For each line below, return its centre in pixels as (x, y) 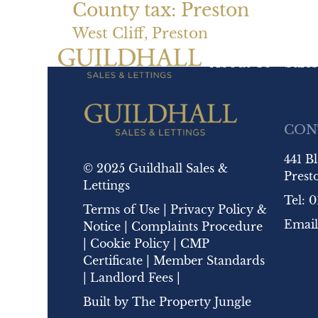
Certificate (113, 260)
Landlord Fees (132, 277)
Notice (102, 226)
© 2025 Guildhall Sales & (156, 168)
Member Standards (209, 260)
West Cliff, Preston (140, 33)
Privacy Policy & (219, 209)
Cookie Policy (130, 243)
